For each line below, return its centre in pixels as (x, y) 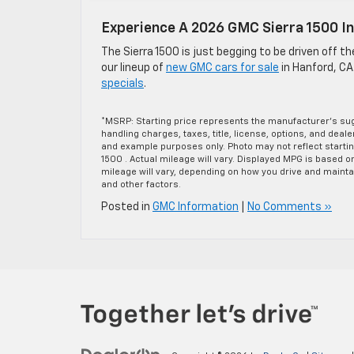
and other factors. (141, 184)
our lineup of (134, 68)
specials (122, 83)
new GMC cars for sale (222, 68)
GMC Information (196, 207)
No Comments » (290, 207)
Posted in (127, 207)
